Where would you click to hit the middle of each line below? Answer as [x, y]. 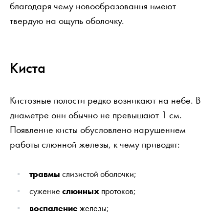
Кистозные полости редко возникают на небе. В [105, 100]
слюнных [81, 191]
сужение [46, 191]
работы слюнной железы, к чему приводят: [95, 144]
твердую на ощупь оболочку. [67, 20]
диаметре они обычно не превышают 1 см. [96, 115]
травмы [45, 174]
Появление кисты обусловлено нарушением [98, 129]
